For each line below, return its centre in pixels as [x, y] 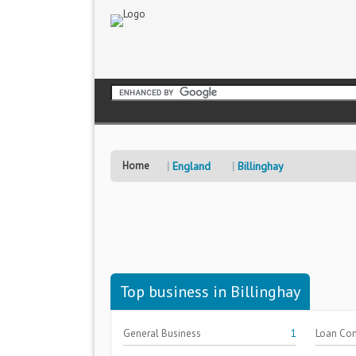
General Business [162, 333]
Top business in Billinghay [210, 292]
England [192, 166]
